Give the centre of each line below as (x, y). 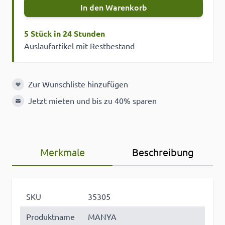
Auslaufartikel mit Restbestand (79, 46)
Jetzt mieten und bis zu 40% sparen (92, 101)
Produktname (50, 217)
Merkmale (62, 152)
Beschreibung (163, 152)
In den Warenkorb (114, 7)
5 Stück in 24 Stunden (65, 34)
